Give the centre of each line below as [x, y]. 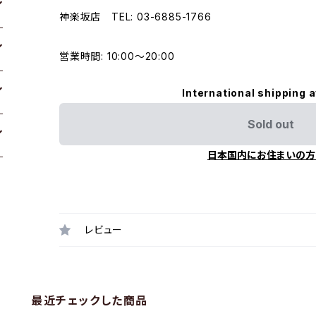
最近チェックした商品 [90, 300]
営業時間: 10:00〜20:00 [117, 56]
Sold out [271, 124]
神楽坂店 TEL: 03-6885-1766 [135, 16]
